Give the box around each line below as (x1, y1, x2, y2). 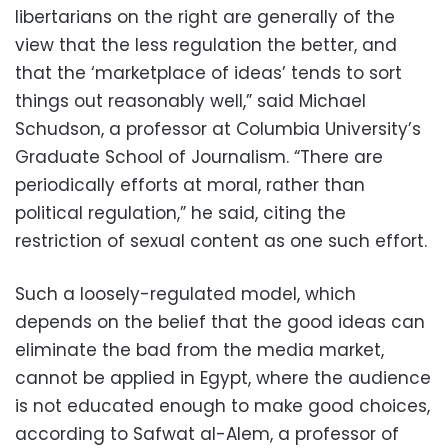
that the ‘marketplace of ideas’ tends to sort (15, 61, 402, 85)
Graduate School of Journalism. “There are (15, 145, 383, 169)
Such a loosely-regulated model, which (15, 282, 356, 306)
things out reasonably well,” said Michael (15, 89, 366, 113)
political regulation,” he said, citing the (15, 201, 346, 225)
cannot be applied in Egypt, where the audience (15, 366, 431, 390)
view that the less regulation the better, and (15, 33, 397, 57)
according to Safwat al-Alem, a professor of (15, 422, 399, 446)
